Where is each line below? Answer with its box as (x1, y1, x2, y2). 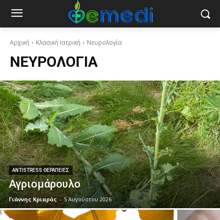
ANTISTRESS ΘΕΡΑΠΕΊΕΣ (12, 167, 69, 173)
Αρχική (10, 38, 29, 47)
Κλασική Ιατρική (36, 38, 81, 47)
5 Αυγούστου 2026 (64, 195, 111, 203)
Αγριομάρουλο (9, 178, 81, 190)
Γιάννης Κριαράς (9, 195, 57, 203)
